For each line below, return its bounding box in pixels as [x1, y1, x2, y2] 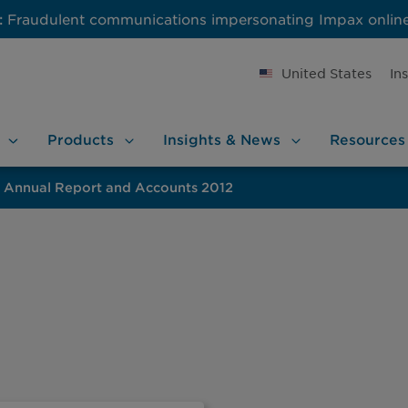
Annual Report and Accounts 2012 [4, 179, 233, 195]
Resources [330, 130, 405, 148]
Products [46, 130, 114, 148]
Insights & [162, 130, 240, 148]
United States [281, 65, 372, 81]
